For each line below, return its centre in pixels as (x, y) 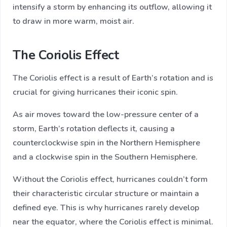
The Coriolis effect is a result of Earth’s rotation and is (113, 78)
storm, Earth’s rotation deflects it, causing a (94, 129)
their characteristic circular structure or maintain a (106, 194)
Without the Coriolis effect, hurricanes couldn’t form (110, 180)
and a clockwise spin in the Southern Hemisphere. (105, 157)
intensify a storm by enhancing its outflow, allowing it (112, 7)
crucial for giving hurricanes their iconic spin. (95, 92)
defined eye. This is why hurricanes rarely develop (106, 208)
